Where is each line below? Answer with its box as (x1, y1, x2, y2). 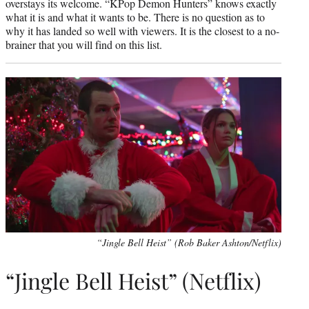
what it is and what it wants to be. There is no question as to (6, 9, 265, 24)
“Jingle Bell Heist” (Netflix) (6, 266, 261, 296)
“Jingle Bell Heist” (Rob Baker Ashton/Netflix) (97, 235, 281, 249)
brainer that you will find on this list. (6, 37, 162, 52)
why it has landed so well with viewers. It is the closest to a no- (6, 23, 279, 38)
